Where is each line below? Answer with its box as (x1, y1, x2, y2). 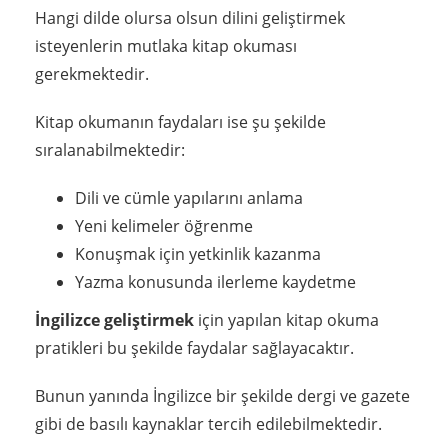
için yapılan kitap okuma (194, 309, 379, 332)
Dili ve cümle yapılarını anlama (75, 187, 303, 210)
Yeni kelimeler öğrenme (75, 215, 253, 238)
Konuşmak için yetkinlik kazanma (75, 243, 321, 266)
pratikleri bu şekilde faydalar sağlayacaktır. (35, 337, 354, 360)
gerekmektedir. (35, 63, 149, 86)
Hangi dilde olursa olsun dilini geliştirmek (35, 7, 345, 30)
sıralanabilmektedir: (35, 139, 185, 162)
